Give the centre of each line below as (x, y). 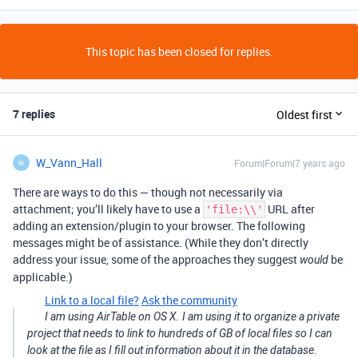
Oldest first (304, 114)
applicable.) (43, 277)
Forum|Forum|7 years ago (290, 163)
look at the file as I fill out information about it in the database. (172, 350)
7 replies (34, 114)
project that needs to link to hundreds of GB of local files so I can (180, 333)
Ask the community (189, 300)
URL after (290, 209)
